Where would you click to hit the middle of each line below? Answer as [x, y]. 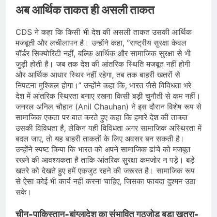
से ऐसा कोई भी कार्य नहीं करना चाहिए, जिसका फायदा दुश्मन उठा [106, 181]
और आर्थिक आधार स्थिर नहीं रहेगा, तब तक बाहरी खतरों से [98, 74]
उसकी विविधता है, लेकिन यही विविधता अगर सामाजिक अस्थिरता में [108, 128]
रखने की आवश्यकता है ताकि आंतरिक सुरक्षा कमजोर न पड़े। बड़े [105, 160]
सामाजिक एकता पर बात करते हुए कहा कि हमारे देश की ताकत [101, 117]
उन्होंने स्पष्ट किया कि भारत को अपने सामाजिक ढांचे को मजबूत [103, 149]
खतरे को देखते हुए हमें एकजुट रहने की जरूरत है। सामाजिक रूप [105, 170]
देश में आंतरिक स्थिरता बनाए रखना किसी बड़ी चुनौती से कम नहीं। [108, 96]
